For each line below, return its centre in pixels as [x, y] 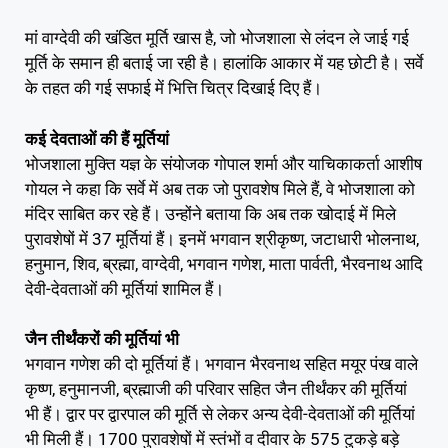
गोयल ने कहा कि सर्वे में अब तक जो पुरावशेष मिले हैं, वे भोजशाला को [220, 188]
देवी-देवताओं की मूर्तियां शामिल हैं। [124, 288]
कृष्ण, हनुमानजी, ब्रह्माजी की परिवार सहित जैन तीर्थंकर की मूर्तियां [216, 389]
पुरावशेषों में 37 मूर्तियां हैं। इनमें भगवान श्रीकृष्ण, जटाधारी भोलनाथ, [222, 238]
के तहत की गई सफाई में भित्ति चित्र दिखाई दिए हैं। [173, 88]
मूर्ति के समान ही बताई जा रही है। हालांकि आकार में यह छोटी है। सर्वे [224, 63]
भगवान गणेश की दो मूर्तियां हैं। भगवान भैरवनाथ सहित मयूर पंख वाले [221, 364]
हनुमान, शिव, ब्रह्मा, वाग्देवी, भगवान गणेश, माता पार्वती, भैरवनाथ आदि [224, 263]
